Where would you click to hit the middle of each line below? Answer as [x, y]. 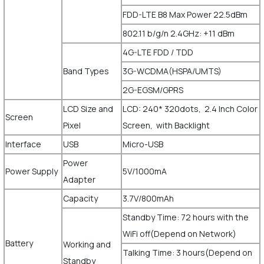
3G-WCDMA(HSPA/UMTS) [172, 71]
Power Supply [32, 171]
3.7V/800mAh [148, 198]
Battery [20, 243]
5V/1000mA [144, 171]
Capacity [81, 198]
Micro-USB [143, 144]
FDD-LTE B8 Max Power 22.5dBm [185, 14]
